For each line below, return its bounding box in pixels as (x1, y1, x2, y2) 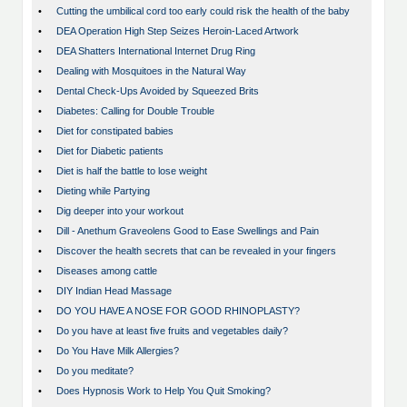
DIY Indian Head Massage (56, 285, 172, 297)
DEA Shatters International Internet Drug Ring (56, 45, 255, 57)
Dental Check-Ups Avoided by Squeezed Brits (56, 85, 259, 97)
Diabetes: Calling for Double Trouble (56, 105, 214, 117)
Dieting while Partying (56, 185, 150, 197)
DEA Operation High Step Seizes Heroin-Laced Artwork (56, 25, 299, 37)
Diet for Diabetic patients (56, 145, 164, 157)
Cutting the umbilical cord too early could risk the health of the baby (56, 5, 350, 17)
